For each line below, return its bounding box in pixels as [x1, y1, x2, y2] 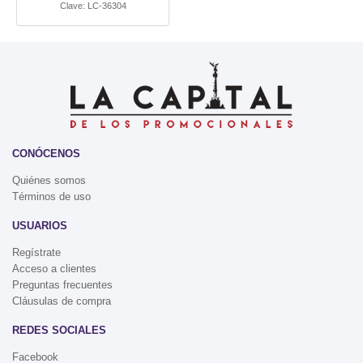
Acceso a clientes [12, 262, 96, 275]
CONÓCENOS [12, 147, 80, 160]
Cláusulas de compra [12, 294, 111, 307]
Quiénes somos [12, 173, 86, 186]
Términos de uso [12, 190, 91, 203]
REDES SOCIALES [12, 323, 106, 336]
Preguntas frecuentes [12, 278, 113, 291]
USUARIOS [12, 219, 67, 232]
